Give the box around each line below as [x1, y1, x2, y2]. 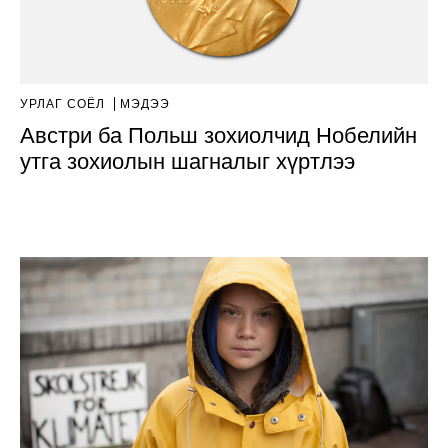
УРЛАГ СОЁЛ [20, 97, 109, 112]
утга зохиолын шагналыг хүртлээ [20, 149, 355, 175]
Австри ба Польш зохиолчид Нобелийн [20, 123, 417, 149]
